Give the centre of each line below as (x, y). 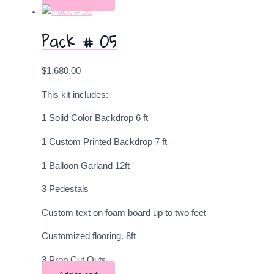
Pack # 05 (79, 41)
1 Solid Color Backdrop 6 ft (95, 118)
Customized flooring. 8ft (89, 236)
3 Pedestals (65, 189)
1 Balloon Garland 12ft (86, 165)
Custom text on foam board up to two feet (124, 213)
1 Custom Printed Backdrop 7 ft (104, 142)
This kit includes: (75, 94)
